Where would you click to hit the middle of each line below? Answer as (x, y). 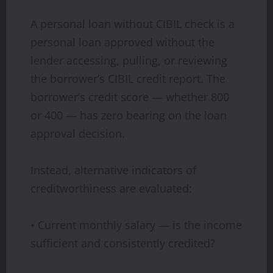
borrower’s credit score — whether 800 (130, 97)
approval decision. (78, 133)
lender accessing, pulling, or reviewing (129, 60)
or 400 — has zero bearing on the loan (129, 115)
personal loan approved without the (122, 42)
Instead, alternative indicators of (113, 170)
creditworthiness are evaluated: (111, 188)
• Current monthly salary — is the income (136, 225)
